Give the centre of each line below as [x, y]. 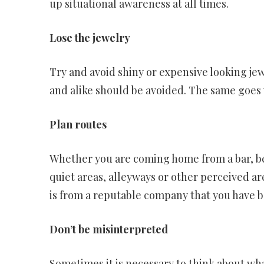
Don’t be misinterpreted [108, 229]
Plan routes [78, 124]
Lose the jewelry [90, 38]
